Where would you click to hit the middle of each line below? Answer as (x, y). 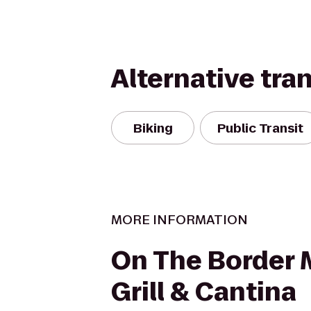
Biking (153, 128)
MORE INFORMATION (179, 220)
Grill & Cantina (204, 292)
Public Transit (260, 128)
